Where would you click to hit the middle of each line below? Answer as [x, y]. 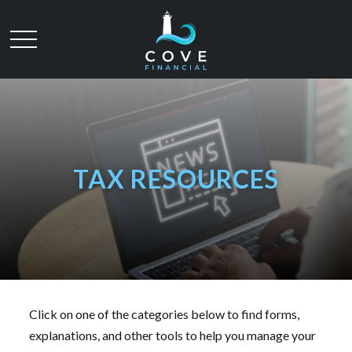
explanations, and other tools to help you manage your [173, 335]
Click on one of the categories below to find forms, [165, 313]
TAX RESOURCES [176, 178]
